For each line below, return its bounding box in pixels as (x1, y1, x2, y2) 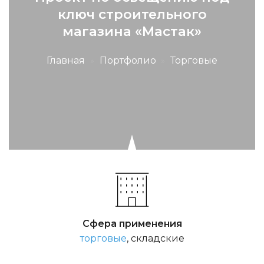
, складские (126, 233, 184, 245)
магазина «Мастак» (62, 23, 202, 39)
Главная (46, 55, 85, 66)
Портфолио (99, 55, 156, 66)
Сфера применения (82, 218, 182, 230)
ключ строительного (57, 6, 207, 22)
